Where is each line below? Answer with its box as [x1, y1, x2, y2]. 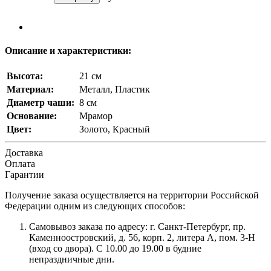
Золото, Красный [79, 124, 150, 135]
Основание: [7, 111, 57, 122]
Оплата [5, 158, 35, 169]
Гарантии [5, 169, 44, 180]
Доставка [5, 148, 43, 158]
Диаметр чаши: [7, 97, 74, 108]
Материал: [7, 84, 54, 95]
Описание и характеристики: [5, 45, 131, 56]
